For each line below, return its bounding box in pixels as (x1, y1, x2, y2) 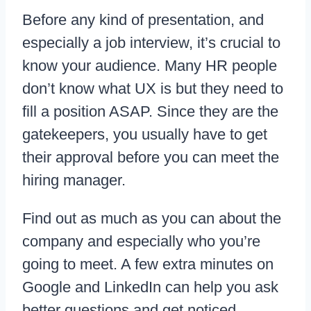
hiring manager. (22, 171, 126, 190)
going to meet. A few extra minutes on (22, 255, 274, 274)
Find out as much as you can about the (22, 210, 281, 228)
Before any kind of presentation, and (22, 11, 264, 29)
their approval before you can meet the (22, 149, 279, 167)
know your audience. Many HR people (22, 57, 277, 75)
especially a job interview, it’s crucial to (22, 34, 280, 52)
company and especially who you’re (22, 233, 260, 251)
